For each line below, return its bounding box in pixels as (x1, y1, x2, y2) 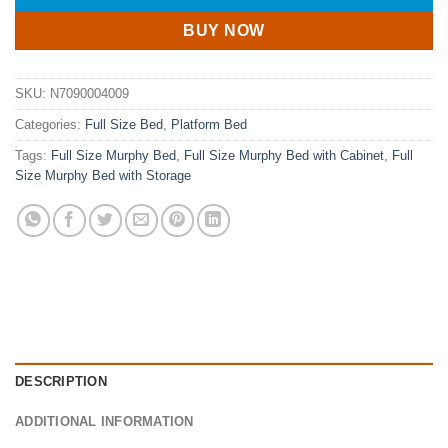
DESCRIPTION (15, 374, 107, 390)
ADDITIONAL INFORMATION (15, 414, 194, 430)
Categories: (15, 117, 85, 133)
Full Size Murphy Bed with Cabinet (184, 148, 384, 164)
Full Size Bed (85, 117, 163, 133)
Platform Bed (171, 117, 247, 133)
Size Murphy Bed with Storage (15, 168, 191, 184)
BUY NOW (183, 21, 265, 39)
